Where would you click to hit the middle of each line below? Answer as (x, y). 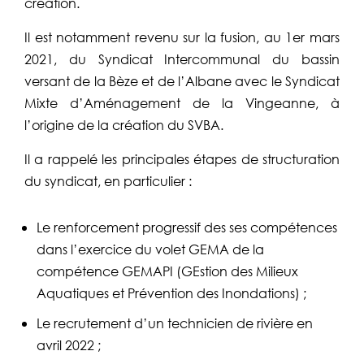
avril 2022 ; (69, 345)
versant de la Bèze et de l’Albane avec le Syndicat (182, 81)
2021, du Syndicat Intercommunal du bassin (182, 59)
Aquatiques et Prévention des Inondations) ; (171, 293)
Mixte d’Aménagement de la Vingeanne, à (182, 103)
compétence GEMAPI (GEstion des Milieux (167, 271)
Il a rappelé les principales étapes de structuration (182, 159)
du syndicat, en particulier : (108, 181)
